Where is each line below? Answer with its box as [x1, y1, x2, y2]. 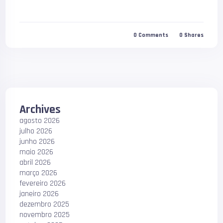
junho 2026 [19, 136, 55, 147]
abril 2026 [19, 157, 51, 168]
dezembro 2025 [19, 199, 70, 210]
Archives [19, 102, 61, 117]
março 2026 [19, 168, 58, 178]
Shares [184, 31, 204, 39]
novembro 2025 [19, 210, 70, 220]
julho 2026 [19, 126, 53, 136]
